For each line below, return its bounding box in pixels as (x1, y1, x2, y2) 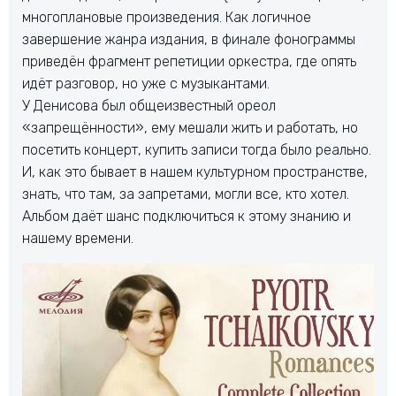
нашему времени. (22, 229, 133, 247)
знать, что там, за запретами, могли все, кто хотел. (22, 185, 349, 202)
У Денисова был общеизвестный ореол (22, 96, 276, 114)
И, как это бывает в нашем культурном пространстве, (22, 163, 368, 180)
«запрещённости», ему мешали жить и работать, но (22, 118, 358, 136)
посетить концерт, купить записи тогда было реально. (22, 141, 371, 158)
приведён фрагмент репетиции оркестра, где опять (22, 52, 356, 70)
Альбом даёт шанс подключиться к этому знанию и (22, 207, 351, 225)
